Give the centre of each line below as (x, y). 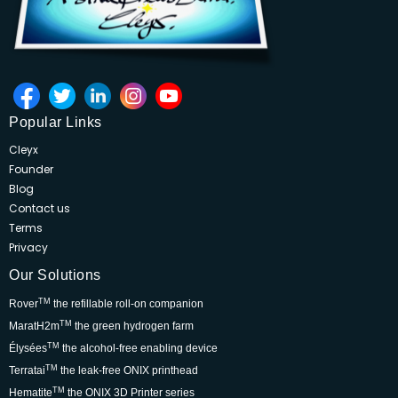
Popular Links (56, 123)
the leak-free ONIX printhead (128, 371)
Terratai (27, 371)
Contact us (40, 209)
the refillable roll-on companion (127, 304)
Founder (31, 170)
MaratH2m (34, 326)
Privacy (28, 248)
